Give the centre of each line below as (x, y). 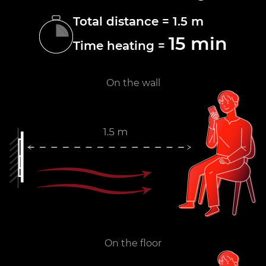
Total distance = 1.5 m (138, 21)
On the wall (133, 83)
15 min (198, 43)
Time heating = (121, 45)
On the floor (133, 243)
